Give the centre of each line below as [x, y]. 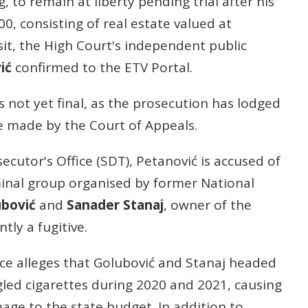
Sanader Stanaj [115, 205]
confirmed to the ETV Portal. [102, 68]
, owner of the [208, 205]
